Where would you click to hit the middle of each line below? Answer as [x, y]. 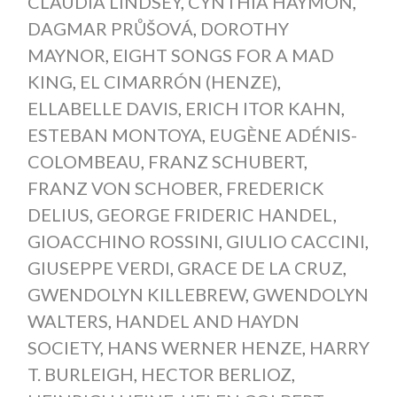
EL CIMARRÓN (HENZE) [178, 81]
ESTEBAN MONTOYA [114, 134]
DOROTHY [244, 28]
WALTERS [67, 320]
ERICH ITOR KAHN [263, 108]
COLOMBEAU [84, 161]
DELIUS [58, 214]
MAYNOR [66, 54]
